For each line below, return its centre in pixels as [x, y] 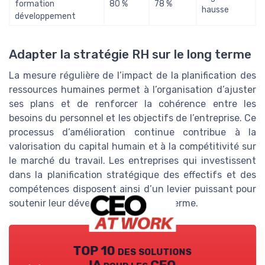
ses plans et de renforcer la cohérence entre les [132, 104]
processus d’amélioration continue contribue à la [132, 132]
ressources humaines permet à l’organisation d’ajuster [132, 89]
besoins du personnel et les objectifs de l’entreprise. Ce [132, 118]
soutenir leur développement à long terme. [104, 203]
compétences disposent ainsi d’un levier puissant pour [132, 189]
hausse [215, 9]
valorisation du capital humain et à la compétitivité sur [132, 146]
